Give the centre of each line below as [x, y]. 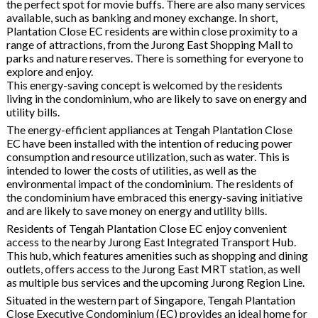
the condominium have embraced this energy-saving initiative [154, 197]
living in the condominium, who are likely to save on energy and [156, 98]
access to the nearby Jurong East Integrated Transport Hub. [151, 241]
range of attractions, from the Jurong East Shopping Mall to [149, 44]
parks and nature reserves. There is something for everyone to [155, 57]
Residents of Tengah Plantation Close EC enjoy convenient [146, 228]
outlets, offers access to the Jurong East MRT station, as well [153, 268]
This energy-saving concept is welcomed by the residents [144, 84]
